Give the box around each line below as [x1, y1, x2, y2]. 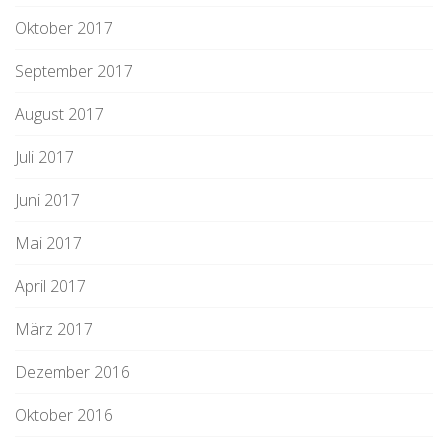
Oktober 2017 [15, 17, 113, 39]
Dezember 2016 [15, 361, 130, 383]
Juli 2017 [15, 146, 74, 168]
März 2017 [15, 318, 93, 340]
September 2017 [15, 60, 133, 82]
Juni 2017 [15, 189, 80, 211]
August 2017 [15, 103, 104, 125]
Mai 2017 [15, 232, 82, 254]
